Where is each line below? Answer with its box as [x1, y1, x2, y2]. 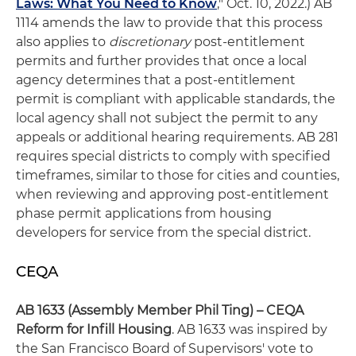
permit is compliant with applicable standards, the [16, 91, 335, 106]
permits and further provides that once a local [16, 53, 307, 68]
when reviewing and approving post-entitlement [16, 187, 329, 202]
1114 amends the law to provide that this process [16, 15, 323, 30]
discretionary [109, 34, 191, 49]
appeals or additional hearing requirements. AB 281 [16, 130, 339, 145]
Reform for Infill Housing [16, 322, 172, 337]
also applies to [16, 34, 109, 49]
